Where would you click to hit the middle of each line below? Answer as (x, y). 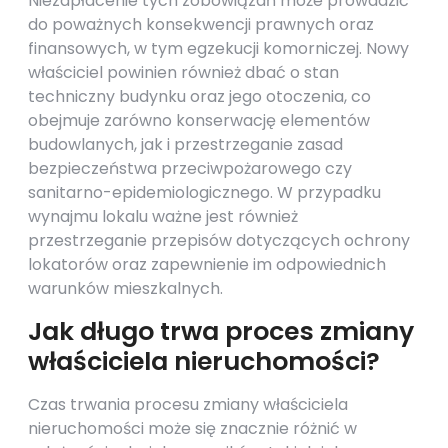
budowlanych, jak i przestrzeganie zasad (185, 144)
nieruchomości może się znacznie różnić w (192, 428)
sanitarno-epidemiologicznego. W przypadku (204, 192)
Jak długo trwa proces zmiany (221, 331)
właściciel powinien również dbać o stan (183, 72)
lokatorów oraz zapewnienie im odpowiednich (207, 264)
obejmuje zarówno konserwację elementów (199, 120)
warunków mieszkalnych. (125, 288)
